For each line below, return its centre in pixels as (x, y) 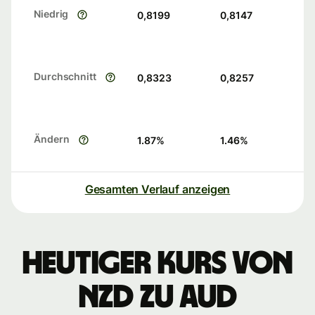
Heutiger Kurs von (157, 264)
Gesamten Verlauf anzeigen (157, 189)
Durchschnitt (65, 77)
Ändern (52, 139)
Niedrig (51, 14)
